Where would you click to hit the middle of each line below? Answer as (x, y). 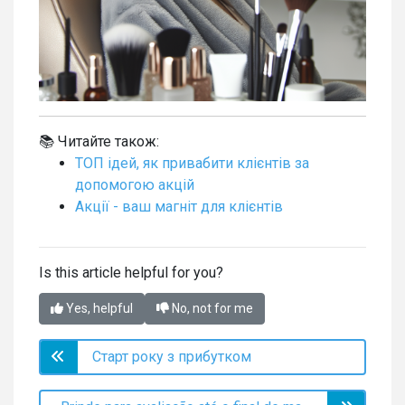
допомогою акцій (135, 184)
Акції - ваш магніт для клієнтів (179, 206)
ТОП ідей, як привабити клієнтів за (192, 163)
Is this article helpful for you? (131, 272)
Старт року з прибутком (172, 356)
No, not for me (211, 308)
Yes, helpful (98, 308)
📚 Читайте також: (99, 141)
